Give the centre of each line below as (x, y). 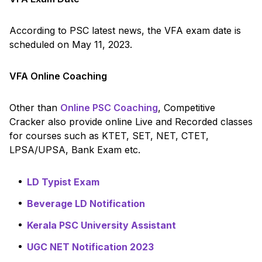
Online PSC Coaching (109, 107)
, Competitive (187, 107)
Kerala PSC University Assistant (101, 225)
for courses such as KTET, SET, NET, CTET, (109, 135)
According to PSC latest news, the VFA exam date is (125, 30)
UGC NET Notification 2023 (90, 247)
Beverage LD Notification (86, 203)
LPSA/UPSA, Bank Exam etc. (75, 149)
